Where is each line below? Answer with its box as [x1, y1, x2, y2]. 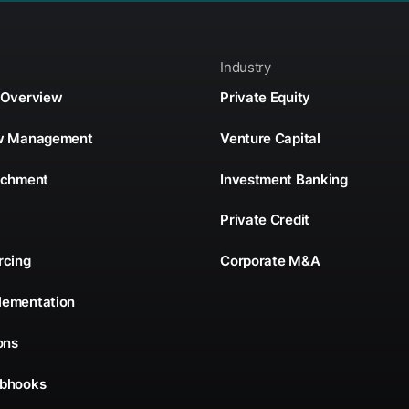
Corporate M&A [220, 252, 320, 270]
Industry [220, 58, 271, 76]
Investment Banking [220, 170, 348, 188]
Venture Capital [220, 129, 320, 147]
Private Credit [220, 211, 309, 229]
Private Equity [220, 89, 310, 107]
